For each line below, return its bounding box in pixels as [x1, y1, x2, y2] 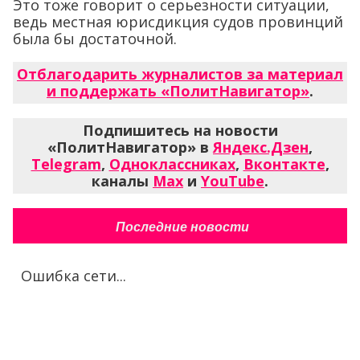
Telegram [31, 154, 101, 174]
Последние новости [115, 220, 249, 235]
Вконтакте [243, 154, 325, 174]
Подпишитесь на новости [82, 121, 278, 141]
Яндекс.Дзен [213, 137, 309, 157]
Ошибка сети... [21, 266, 126, 286]
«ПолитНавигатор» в [47, 137, 213, 157]
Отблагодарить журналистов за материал [17, 64, 343, 84]
